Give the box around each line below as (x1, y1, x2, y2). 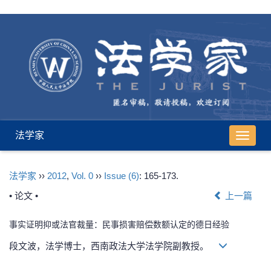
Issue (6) (104, 170, 139, 181)
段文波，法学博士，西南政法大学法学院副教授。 (9, 240, 218, 251)
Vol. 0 (71, 170, 93, 181)
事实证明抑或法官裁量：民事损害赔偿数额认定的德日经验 (9, 219, 229, 229)
